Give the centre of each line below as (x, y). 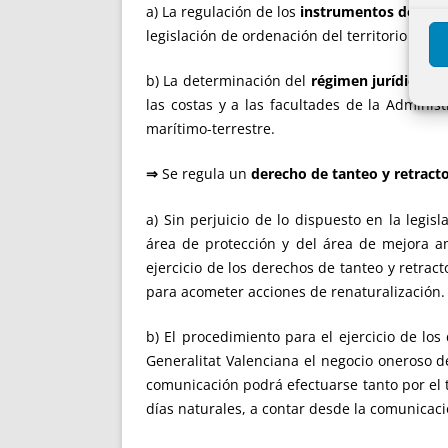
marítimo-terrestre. (210, 128)
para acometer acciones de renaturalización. (295, 291)
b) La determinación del (228, 80)
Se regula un (204, 174)
